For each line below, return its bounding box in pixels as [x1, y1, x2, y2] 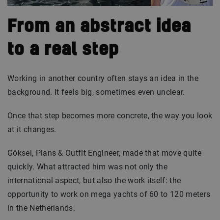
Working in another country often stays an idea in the [7, 73, 198, 83]
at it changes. [7, 124, 56, 134]
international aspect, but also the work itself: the [7, 175, 181, 185]
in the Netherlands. [7, 203, 76, 213]
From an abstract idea [7, 18, 191, 35]
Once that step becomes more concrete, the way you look [7, 110, 213, 120]
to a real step [7, 41, 119, 58]
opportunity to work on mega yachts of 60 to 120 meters [7, 189, 211, 199]
